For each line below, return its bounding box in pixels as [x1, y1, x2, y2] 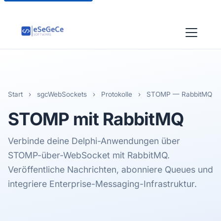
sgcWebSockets [37, 90, 87, 98]
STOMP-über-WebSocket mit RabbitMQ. [8, 150, 170, 160]
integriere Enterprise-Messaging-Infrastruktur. [8, 179, 197, 189]
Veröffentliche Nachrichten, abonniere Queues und [8, 164, 213, 175]
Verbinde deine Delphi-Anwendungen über [8, 136, 180, 146]
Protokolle [101, 90, 132, 98]
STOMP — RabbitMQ [145, 90, 212, 98]
